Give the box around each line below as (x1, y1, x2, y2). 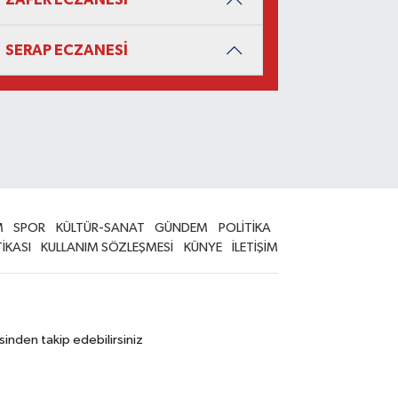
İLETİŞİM (232, 240, 279, 254)
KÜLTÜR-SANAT (55, 220, 145, 235)
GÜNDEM (155, 220, 209, 235)
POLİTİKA (218, 220, 271, 235)
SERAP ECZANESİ (4, 42, 128, 58)
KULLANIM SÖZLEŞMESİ (41, 240, 174, 254)
